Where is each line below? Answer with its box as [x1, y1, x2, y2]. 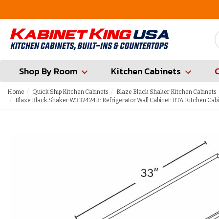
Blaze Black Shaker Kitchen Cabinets [116, 88, 217, 95]
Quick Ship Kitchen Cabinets [32, 88, 109, 95]
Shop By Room [19, 65, 77, 78]
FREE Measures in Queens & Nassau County [51, 3, 215, 16]
